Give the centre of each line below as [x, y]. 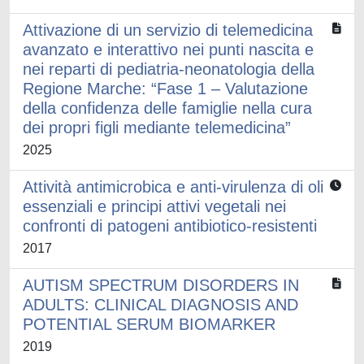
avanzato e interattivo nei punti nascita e [168, 50]
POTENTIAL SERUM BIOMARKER [149, 324]
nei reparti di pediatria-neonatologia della [169, 69]
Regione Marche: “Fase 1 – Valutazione [165, 89]
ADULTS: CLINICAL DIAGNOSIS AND [160, 305]
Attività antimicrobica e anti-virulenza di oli [173, 187]
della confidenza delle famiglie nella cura [167, 108]
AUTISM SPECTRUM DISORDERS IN [161, 285]
